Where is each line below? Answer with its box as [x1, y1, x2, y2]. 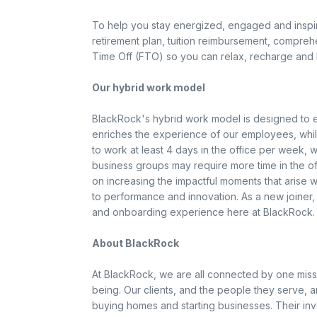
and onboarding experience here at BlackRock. [91, 206, 315, 218]
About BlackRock [91, 237, 179, 249]
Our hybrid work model [91, 81, 205, 93]
